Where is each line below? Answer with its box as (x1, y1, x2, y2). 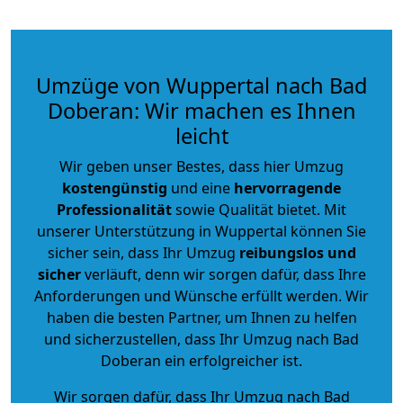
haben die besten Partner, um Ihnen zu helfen (46, 307, 357, 327)
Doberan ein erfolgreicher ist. (101, 350, 302, 371)
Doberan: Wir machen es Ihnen (47, 95, 356, 125)
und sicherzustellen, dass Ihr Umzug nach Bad (44, 328, 359, 349)
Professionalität (57, 199, 172, 219)
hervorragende (234, 177, 341, 198)
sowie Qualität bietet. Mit (172, 199, 346, 219)
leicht (175, 121, 228, 150)
